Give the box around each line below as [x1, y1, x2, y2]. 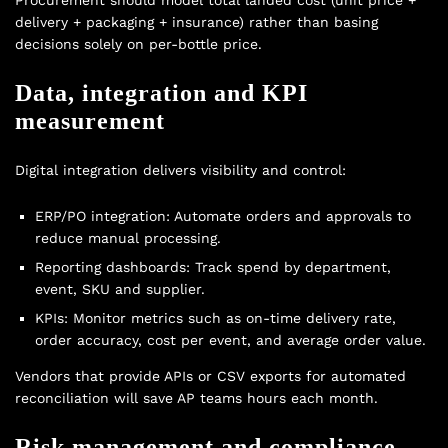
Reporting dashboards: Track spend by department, [35, 258, 391, 275]
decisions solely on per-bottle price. [15, 36, 262, 53]
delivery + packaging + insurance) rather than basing [15, 14, 378, 31]
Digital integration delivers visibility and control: [15, 162, 346, 179]
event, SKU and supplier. [35, 280, 205, 297]
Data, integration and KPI [15, 80, 308, 107]
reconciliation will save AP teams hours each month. [15, 389, 378, 406]
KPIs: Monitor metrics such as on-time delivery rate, [35, 309, 396, 326]
